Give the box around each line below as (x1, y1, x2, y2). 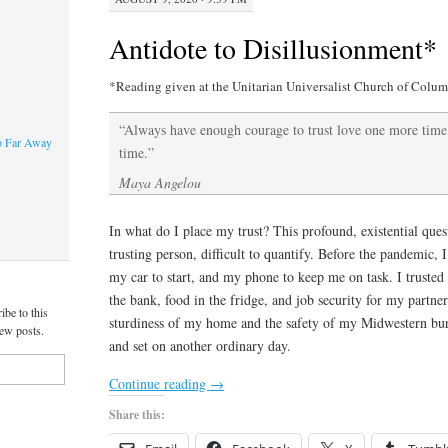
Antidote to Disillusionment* (109, 29, 438, 67)
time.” (119, 143, 155, 162)
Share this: (109, 405, 166, 423)
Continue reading (109, 373, 211, 393)
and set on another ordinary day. (109, 335, 292, 355)
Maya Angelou (119, 173, 202, 192)
